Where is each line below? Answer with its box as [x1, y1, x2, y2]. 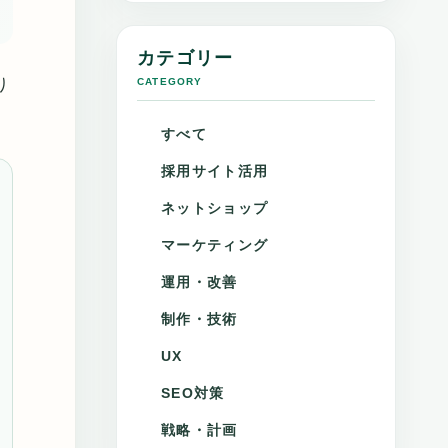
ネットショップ [161, 199, 269, 216]
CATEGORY [137, 75, 203, 87]
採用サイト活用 [161, 162, 269, 179]
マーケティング [161, 236, 269, 253]
